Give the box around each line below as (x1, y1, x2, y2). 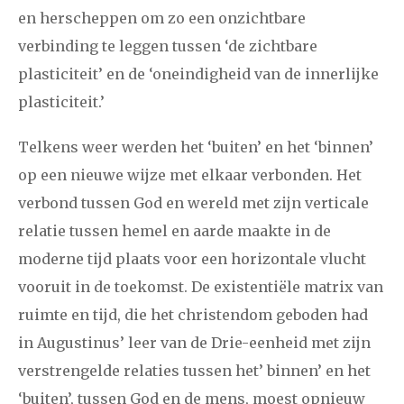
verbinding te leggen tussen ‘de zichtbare (18, 36, 317, 55)
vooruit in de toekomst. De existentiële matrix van (18, 278, 383, 297)
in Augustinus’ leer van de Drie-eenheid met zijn (18, 334, 371, 353)
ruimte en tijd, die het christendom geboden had (18, 306, 368, 325)
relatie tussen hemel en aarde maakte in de (18, 222, 331, 241)
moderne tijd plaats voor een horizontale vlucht (18, 250, 366, 269)
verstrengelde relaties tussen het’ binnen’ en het (18, 362, 371, 381)
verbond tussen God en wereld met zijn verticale (18, 194, 369, 213)
